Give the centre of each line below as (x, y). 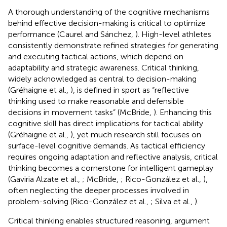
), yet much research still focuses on (136, 134)
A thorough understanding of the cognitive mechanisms (109, 12)
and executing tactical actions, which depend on (96, 56)
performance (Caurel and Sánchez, (72, 34)
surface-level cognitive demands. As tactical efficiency (107, 145)
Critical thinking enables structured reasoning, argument (109, 220)
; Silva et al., (173, 201)
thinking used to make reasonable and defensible (96, 101)
